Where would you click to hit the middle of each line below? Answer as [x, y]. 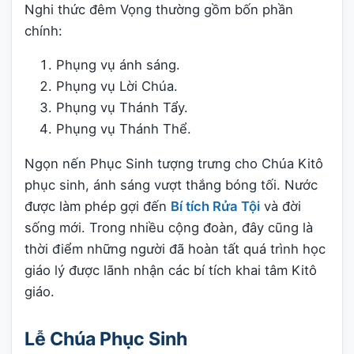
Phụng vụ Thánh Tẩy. [122, 108]
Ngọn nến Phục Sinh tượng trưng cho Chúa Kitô [174, 163]
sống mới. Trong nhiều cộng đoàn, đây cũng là [169, 227]
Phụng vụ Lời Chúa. [117, 87]
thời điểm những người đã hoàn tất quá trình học [175, 249]
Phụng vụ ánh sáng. [118, 65]
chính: [43, 30]
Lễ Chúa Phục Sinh [106, 339]
